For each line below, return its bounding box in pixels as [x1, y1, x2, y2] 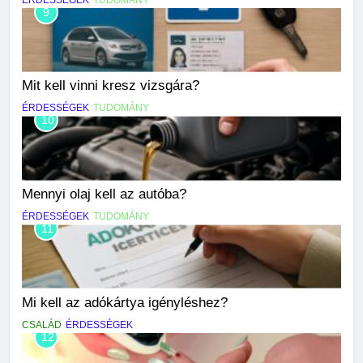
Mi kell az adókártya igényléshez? [22, 295, 228, 310]
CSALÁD [22, 319, 62, 331]
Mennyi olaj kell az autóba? [22, 186, 186, 202]
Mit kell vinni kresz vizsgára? [22, 78, 199, 93]
